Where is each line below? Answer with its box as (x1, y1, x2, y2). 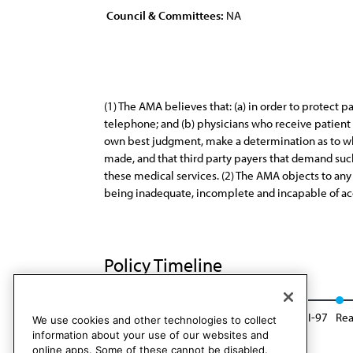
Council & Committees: (106, 8, 224, 23)
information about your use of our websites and (32, 329, 269, 342)
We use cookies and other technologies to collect (32, 314, 277, 327)
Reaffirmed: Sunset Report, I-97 (175, 310, 328, 325)
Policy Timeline (104, 253, 226, 277)
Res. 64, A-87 (104, 310, 167, 325)
